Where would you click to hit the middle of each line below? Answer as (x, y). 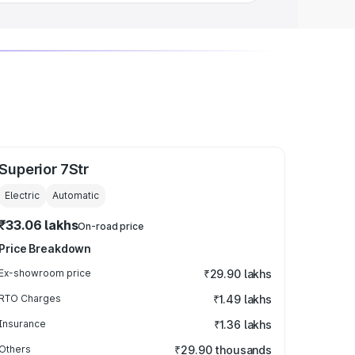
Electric (23, 195)
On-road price (111, 226)
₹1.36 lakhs (242, 324)
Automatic (76, 195)
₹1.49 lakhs (242, 299)
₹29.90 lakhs (237, 274)
